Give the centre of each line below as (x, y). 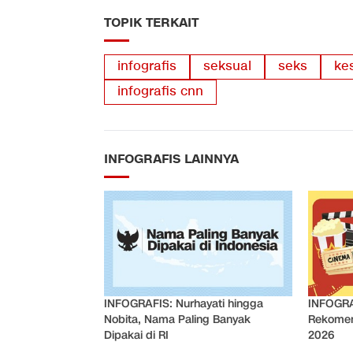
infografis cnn (160, 92)
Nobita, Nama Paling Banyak (177, 320)
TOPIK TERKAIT (151, 23)
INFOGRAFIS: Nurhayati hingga (184, 304)
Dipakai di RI (136, 336)
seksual (227, 67)
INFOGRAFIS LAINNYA (171, 160)
